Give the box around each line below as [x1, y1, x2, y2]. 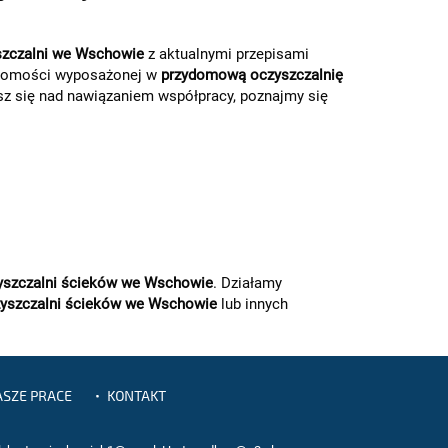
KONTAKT [106, 387, 166, 404]
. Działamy [213, 274, 282, 292]
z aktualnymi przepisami [144, 45, 309, 63]
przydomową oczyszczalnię [161, 66, 343, 84]
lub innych [221, 295, 288, 313]
